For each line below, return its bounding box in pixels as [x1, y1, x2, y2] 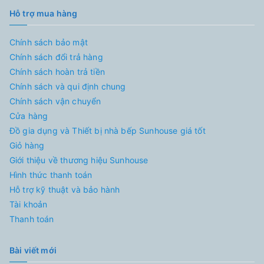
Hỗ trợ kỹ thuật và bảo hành [9, 184, 120, 194]
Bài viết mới [9, 245, 57, 255]
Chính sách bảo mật [9, 37, 88, 47]
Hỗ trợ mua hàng [9, 8, 78, 18]
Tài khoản [9, 199, 48, 209]
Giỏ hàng [9, 140, 45, 150]
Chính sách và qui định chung [9, 81, 126, 91]
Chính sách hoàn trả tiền [9, 66, 105, 77]
